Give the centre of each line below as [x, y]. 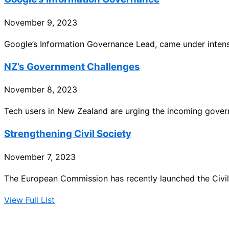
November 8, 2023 [41, 90]
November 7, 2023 [40, 157]
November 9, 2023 [41, 22]
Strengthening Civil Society [68, 134]
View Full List [29, 200]
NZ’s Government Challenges [72, 66]
